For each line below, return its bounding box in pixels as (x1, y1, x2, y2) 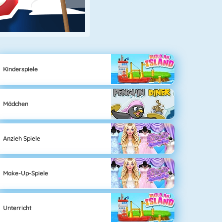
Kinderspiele (3, 65, 38, 73)
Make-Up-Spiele (3, 169, 49, 177)
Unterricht (3, 204, 32, 212)
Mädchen (3, 100, 29, 108)
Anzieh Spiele (3, 134, 41, 142)
